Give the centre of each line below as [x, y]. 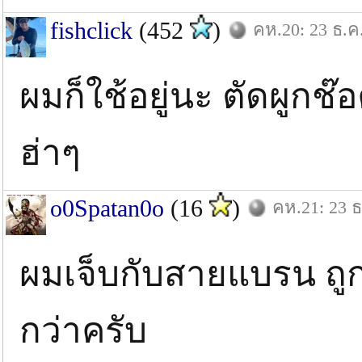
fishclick [91, 30]
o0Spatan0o [107, 208]
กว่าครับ [83, 331]
